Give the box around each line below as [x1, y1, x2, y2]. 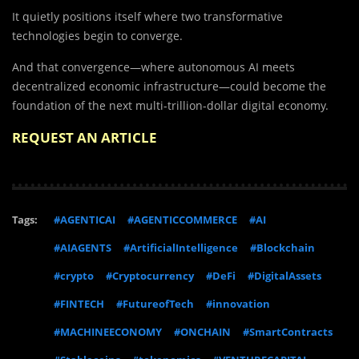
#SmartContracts [243, 325, 333, 340]
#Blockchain [250, 240, 315, 256]
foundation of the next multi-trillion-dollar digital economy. [12, 98, 329, 114]
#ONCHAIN [174, 325, 231, 340]
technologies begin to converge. [12, 28, 183, 44]
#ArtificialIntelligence [123, 240, 238, 256]
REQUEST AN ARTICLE [12, 128, 157, 147]
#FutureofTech [116, 296, 194, 312]
